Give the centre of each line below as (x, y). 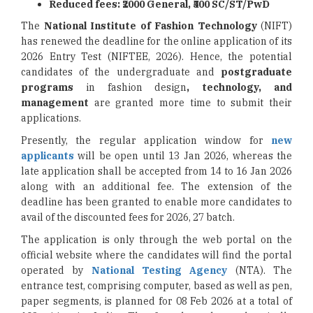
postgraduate (256, 72)
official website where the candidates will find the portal (156, 255)
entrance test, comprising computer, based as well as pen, (156, 286)
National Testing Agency (159, 270)
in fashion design (130, 87)
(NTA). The (260, 270)
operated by (56, 270)
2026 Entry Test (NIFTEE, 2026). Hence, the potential (156, 57)
